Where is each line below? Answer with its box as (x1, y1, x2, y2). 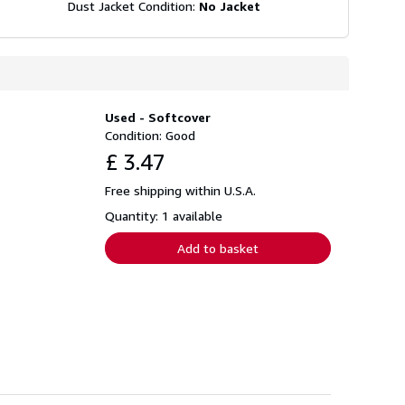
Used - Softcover (105, 108, 211, 125)
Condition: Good (105, 127, 195, 143)
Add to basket (177, 240, 259, 256)
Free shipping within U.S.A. (105, 182, 256, 198)
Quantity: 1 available (105, 207, 222, 223)
